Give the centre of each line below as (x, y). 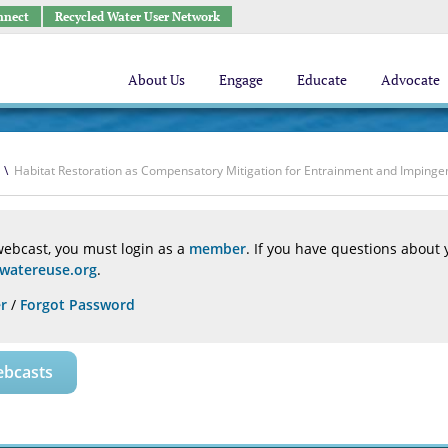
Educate (322, 79)
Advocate (410, 79)
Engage (241, 79)
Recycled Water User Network (137, 16)
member (217, 248)
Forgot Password (77, 304)
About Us (156, 79)
